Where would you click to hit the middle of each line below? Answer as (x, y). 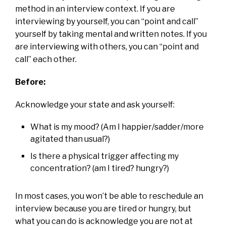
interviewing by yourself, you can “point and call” (107, 21)
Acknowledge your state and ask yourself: (95, 104)
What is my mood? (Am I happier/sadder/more (117, 127)
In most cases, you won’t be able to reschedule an (109, 196)
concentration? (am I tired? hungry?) (100, 168)
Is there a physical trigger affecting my (104, 156)
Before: (30, 82)
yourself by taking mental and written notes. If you (111, 34)
